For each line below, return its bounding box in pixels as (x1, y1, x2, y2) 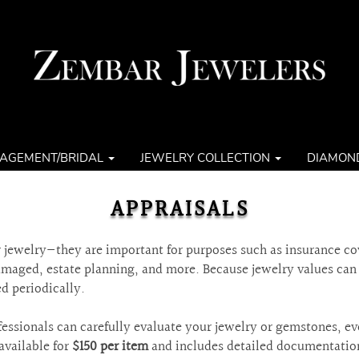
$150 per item (72, 336, 148, 357)
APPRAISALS (110, 192, 249, 228)
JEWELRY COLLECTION (140, 150, 273, 166)
